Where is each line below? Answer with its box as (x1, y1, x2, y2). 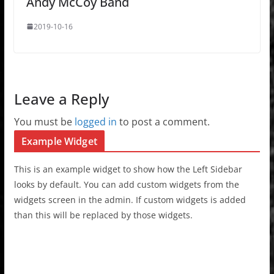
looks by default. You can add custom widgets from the (13, 178, 239, 190)
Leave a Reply (13, 88, 109, 109)
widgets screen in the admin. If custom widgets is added (13, 193, 246, 206)
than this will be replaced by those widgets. (13, 209, 193, 221)
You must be (13, 114, 75, 128)
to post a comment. (116, 114, 210, 128)
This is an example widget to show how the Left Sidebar (13, 163, 242, 175)
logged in (74, 114, 117, 128)
